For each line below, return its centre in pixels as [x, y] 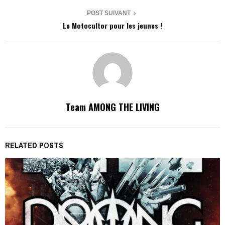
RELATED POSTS [34, 145]
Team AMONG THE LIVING [113, 107]
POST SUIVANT [108, 13]
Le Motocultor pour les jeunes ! [113, 25]
